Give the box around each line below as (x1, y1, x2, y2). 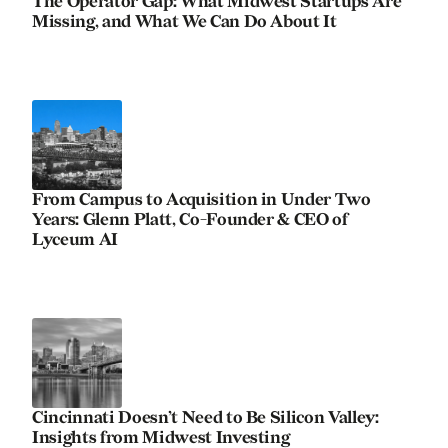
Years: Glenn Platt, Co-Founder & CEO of (32, 210, 348, 230)
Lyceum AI (32, 230, 118, 250)
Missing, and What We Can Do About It (32, 12, 337, 32)
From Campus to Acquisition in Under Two (32, 190, 371, 210)
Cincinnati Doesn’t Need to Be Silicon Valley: (32, 408, 379, 428)
